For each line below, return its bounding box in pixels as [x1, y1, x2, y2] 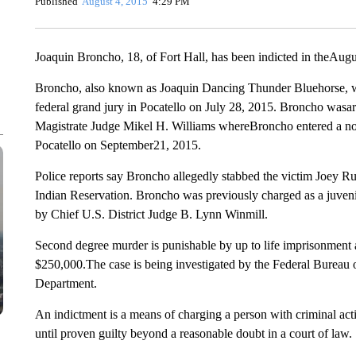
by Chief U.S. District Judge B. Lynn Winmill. [34, 207, 268, 221]
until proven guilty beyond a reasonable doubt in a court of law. [34, 327, 352, 340]
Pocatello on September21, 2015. [34, 138, 201, 152]
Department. [34, 277, 97, 290]
